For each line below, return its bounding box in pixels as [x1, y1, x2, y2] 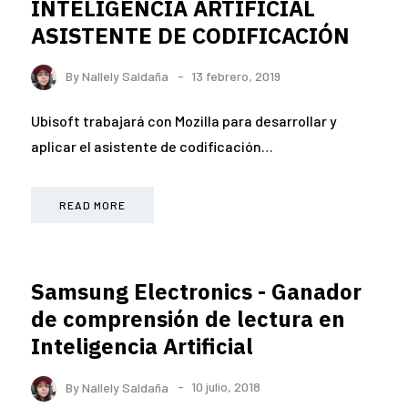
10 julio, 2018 [191, 379, 260, 395]
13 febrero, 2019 [191, 67, 280, 84]
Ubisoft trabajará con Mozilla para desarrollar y [31, 112, 337, 130]
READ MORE [59, 199, 126, 212]
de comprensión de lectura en [31, 304, 345, 334]
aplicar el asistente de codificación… [31, 138, 273, 156]
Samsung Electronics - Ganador [31, 277, 362, 307]
